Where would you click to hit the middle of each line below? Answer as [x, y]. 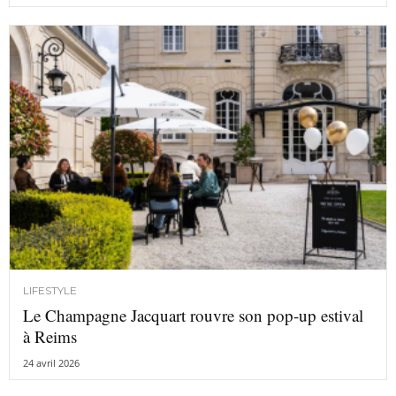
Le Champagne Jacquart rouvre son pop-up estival [193, 315]
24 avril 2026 [51, 362]
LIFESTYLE [50, 290]
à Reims [50, 336]
